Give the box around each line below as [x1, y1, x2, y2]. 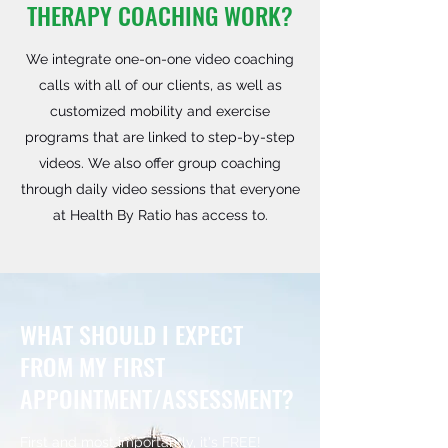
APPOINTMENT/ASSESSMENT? [20, 380, 294, 416]
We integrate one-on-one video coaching [26, 51, 294, 67]
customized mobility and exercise [50, 103, 270, 119]
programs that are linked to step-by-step [25, 129, 295, 145]
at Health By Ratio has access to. [52, 207, 268, 223]
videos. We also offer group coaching [39, 155, 281, 171]
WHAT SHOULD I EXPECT [20, 316, 243, 352]
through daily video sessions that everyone [20, 181, 300, 197]
